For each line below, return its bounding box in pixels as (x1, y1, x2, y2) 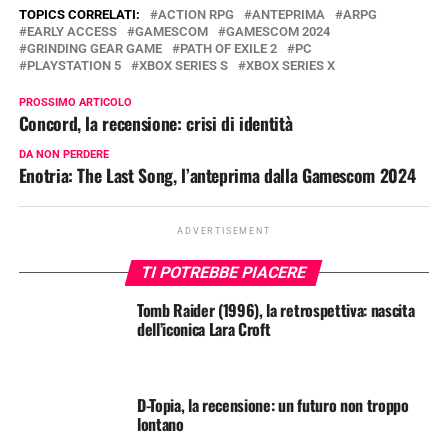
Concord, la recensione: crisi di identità (18, 109, 293, 136)
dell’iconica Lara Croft (136, 316, 271, 341)
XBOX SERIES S (138, 57, 228, 73)
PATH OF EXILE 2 (179, 40, 277, 56)
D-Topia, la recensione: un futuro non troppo (136, 392, 409, 417)
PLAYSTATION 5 (26, 57, 121, 73)
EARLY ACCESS (26, 23, 117, 39)
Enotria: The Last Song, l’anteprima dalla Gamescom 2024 (18, 161, 416, 188)
